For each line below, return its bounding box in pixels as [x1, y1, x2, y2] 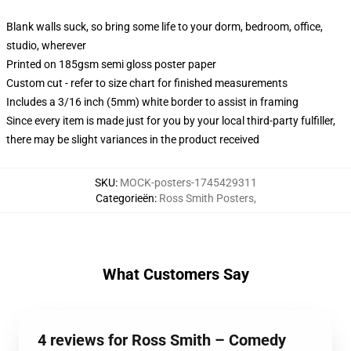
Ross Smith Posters [158, 192, 254, 204]
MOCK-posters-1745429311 [119, 176, 257, 189]
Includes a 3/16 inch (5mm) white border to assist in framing [6, 96, 299, 108]
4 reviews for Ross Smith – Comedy [38, 331, 286, 349]
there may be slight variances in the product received [6, 133, 259, 146]
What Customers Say [102, 265, 249, 284]
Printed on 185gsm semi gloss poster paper [6, 58, 216, 71]
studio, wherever [6, 39, 86, 52]
